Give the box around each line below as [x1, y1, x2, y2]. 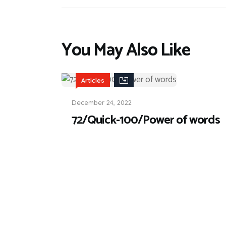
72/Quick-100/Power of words [72, 110, 220, 130]
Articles [81, 76, 104, 84]
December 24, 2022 [72, 98, 132, 106]
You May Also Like [62, 36, 190, 66]
